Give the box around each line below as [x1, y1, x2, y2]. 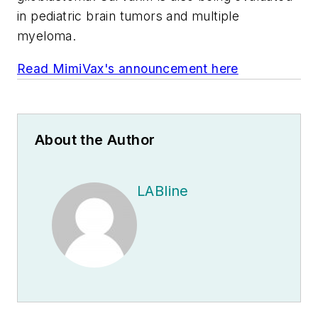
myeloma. [17, 28, 80, 44]
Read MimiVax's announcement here [17, 60, 238, 76]
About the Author [35, 131, 155, 148]
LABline [137, 182, 189, 199]
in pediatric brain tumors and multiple [17, 9, 240, 24]
